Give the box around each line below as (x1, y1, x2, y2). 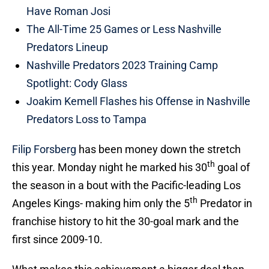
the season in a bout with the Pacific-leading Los (12, 179, 241, 192)
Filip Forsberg (12, 143, 76, 156)
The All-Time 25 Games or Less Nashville (26, 23, 222, 36)
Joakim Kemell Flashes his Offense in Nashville (26, 95, 250, 108)
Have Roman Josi (26, 5, 110, 18)
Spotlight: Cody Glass (26, 77, 127, 90)
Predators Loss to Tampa (26, 113, 147, 126)
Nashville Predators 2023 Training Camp (26, 59, 218, 72)
